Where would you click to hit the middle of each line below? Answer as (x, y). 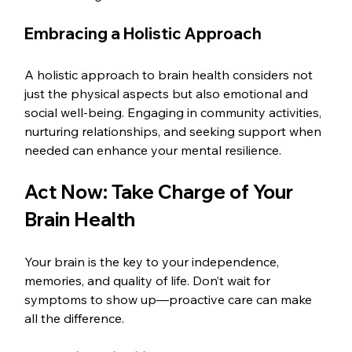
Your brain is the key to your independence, (154, 261)
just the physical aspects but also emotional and (168, 93)
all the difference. (75, 318)
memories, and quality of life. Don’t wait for (149, 280)
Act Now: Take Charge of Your (161, 191)
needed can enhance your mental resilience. (153, 150)
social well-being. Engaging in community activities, (175, 112)
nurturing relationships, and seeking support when (175, 131)
